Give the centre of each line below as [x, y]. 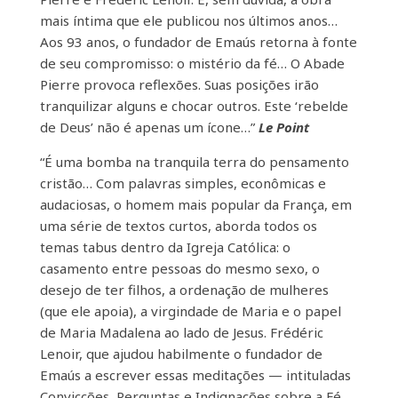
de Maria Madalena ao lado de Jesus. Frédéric [181, 332]
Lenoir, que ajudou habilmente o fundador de [181, 353]
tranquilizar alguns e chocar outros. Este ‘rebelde [194, 105]
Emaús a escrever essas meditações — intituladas [195, 374]
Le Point [282, 127]
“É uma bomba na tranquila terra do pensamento [194, 161]
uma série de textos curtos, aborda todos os [178, 225]
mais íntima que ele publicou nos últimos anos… [188, 20]
